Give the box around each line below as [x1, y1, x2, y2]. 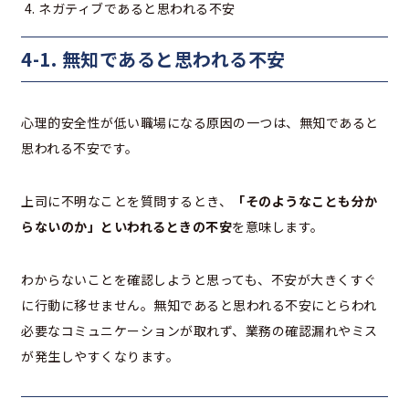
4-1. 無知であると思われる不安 [21, 46, 286, 73]
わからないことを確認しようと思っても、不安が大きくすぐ [21, 270, 377, 289]
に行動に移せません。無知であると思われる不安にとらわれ [21, 296, 377, 315]
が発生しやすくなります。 [21, 347, 179, 366]
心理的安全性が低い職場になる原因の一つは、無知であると [21, 113, 379, 132]
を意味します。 [232, 217, 324, 236]
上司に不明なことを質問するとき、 [21, 192, 232, 211]
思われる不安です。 [21, 139, 139, 158]
